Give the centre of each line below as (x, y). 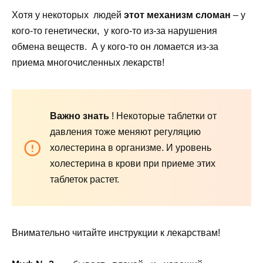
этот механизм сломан (177, 15)
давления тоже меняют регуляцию (125, 132)
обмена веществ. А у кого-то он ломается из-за (115, 47)
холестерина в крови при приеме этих (133, 164)
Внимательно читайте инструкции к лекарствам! (116, 233)
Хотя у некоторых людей (68, 15)
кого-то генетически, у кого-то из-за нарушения (114, 31)
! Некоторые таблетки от (163, 116)
